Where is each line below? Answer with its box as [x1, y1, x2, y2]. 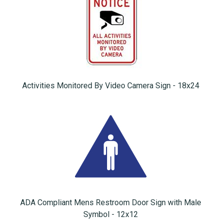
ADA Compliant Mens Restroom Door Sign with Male [20, 198, 201, 208]
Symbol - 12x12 [83, 210, 138, 220]
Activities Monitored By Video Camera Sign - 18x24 [22, 81, 199, 91]
